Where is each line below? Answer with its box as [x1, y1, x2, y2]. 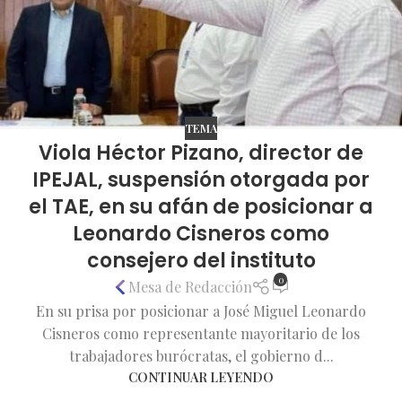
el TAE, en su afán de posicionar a [29, 192, 373, 221]
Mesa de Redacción [127, 277, 252, 297]
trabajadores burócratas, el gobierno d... [68, 345, 334, 365]
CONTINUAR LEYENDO [128, 367, 274, 386]
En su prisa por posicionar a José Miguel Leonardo [36, 301, 366, 320]
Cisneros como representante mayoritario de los [42, 323, 360, 343]
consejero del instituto [86, 246, 316, 275]
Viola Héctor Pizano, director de [39, 138, 363, 167]
